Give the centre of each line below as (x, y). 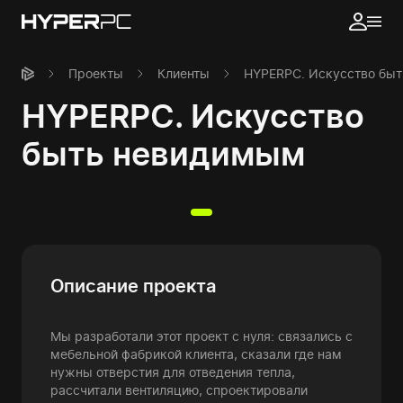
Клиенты (184, 73)
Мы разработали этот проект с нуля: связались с (201, 336)
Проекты (96, 73)
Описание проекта (133, 286)
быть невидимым (163, 154)
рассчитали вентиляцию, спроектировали (179, 390)
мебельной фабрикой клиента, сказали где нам (196, 354)
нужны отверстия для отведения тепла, (173, 372)
